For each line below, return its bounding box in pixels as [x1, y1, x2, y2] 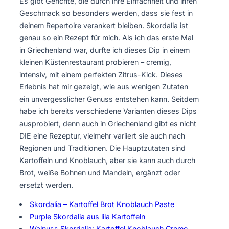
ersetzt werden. [19, 180, 73, 189]
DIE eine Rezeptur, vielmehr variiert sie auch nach [19, 131, 185, 140]
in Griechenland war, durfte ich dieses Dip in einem [19, 45, 190, 54]
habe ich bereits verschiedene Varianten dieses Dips [19, 106, 197, 116]
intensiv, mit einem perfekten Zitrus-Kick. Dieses [19, 70, 183, 79]
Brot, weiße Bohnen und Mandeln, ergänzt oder [19, 168, 180, 177]
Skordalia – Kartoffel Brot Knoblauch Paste [30, 200, 175, 209]
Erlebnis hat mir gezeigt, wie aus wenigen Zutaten [19, 82, 188, 91]
